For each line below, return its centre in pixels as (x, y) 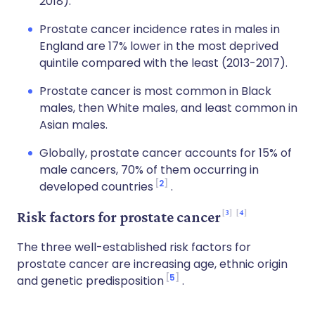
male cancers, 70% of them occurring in (149, 170)
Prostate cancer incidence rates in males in (160, 29)
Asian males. (73, 125)
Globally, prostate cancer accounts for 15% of (166, 153)
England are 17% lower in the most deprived (159, 46)
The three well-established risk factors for (134, 247)
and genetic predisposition (90, 281)
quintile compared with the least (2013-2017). (163, 63)
